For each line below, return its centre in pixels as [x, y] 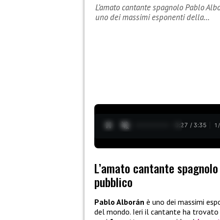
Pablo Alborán [119, 202]
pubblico [113, 182]
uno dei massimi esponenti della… [152, 17]
